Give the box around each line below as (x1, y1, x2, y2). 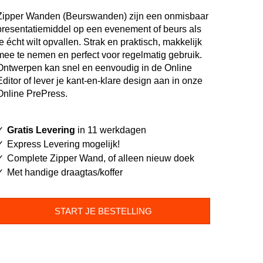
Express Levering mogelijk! (7, 139, 120, 149)
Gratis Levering (7, 124, 75, 135)
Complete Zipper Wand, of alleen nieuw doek (7, 153, 194, 163)
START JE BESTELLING (55, 205, 152, 216)
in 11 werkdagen (75, 124, 146, 135)
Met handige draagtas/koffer (7, 167, 123, 177)
